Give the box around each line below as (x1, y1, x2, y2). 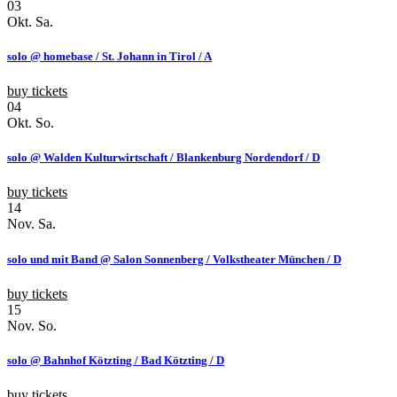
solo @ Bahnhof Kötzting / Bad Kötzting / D (7, 353, 224, 367)
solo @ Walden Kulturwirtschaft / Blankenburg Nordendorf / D (7, 151, 320, 165)
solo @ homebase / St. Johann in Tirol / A (7, 49, 212, 63)
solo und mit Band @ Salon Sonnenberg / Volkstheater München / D (7, 252, 341, 266)
